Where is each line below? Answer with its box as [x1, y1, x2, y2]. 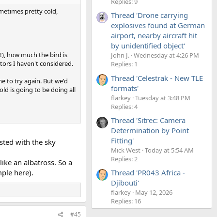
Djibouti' [111, 178, 139, 188]
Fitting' [111, 135, 134, 145]
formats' [111, 83, 139, 93]
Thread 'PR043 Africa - [111, 168, 185, 178]
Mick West [111, 145, 140, 155]
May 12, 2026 [135, 188, 172, 197]
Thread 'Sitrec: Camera [111, 115, 186, 125]
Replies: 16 [111, 197, 141, 206]
